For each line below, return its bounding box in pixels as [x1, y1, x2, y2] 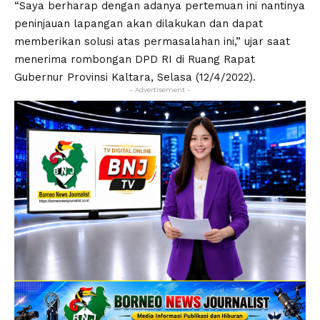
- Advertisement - [129, 85, 191, 94]
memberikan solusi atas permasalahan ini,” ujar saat [14, 34, 290, 48]
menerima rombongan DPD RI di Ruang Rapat [14, 52, 255, 66]
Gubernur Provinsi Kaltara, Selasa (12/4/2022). [14, 70, 256, 84]
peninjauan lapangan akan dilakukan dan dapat [14, 16, 263, 30]
